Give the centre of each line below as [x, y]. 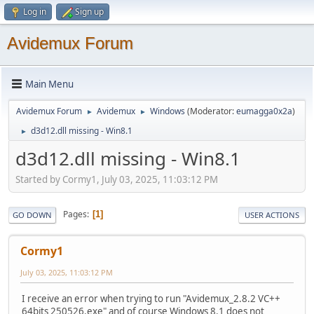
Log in [35, 12]
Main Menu [49, 84]
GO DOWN [32, 214]
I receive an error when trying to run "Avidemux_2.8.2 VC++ [151, 298]
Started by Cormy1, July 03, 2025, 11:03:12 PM [117, 179]
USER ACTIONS [272, 214]
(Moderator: [212, 111]
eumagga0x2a [264, 111]
